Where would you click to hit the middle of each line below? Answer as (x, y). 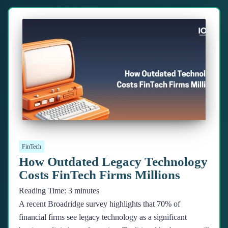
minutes (87, 191)
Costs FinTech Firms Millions (99, 175)
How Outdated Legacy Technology (113, 162)
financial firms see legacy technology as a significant (103, 217)
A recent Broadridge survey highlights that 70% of (99, 204)
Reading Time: (44, 191)
